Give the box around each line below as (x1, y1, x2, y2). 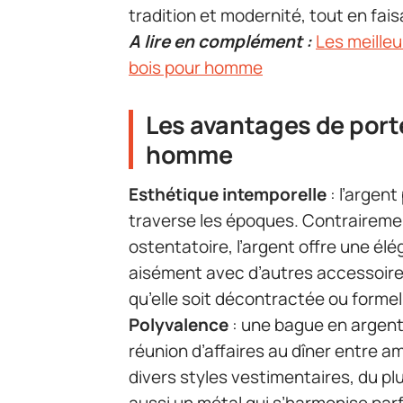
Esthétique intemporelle (129, 183, 327, 207)
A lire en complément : (129, 30, 312, 53)
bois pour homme (129, 56, 263, 79)
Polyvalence (129, 313, 228, 337)
